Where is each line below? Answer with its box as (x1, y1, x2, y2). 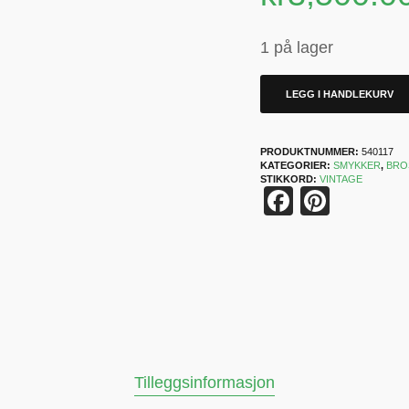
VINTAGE (320, 173, 363, 185)
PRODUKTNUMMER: (260, 146, 362, 158)
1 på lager (260, 38, 334, 58)
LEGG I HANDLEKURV (286, 89, 394, 100)
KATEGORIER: (260, 160, 334, 172)
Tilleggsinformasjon (134, 373, 275, 393)
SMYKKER (333, 160, 382, 172)
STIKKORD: (260, 173, 320, 185)
